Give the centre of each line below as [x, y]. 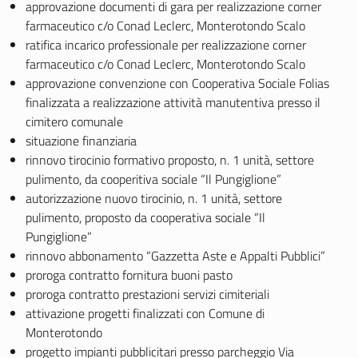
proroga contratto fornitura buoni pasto [129, 275]
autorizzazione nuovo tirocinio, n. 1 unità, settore [154, 198]
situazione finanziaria [81, 141]
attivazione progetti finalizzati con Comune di [145, 313]
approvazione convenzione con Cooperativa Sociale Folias [177, 83]
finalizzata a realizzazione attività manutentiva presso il [173, 102]
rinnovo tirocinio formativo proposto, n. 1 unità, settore [170, 160]
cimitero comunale [74, 121]
